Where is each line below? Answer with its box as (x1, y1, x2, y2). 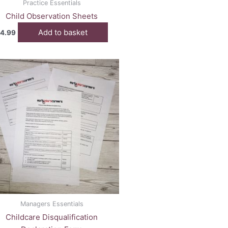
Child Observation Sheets (6, 11, 98, 21)
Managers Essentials (20, 199, 83, 208)
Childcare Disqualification (6, 212, 98, 222)
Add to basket (38, 27, 88, 37)
